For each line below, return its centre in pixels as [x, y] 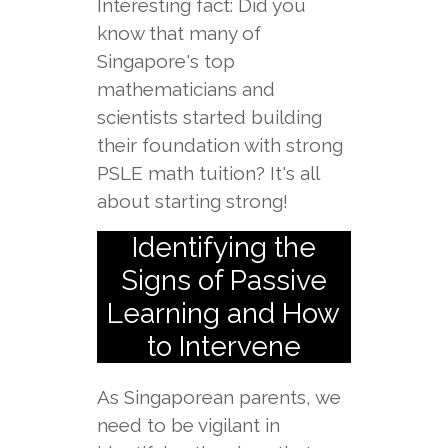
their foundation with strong [219, 145]
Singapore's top [165, 61]
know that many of [178, 33]
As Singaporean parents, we [218, 397]
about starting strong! [192, 201]
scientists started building [209, 117]
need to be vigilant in [188, 425]
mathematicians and [185, 89]
